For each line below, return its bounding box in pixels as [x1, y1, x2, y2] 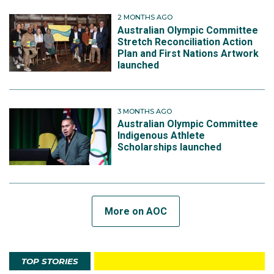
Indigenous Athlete [117, 130, 206, 141]
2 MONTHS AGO [117, 13, 173, 22]
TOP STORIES [21, 256, 78, 266]
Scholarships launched [117, 141, 222, 153]
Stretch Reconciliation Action [117, 35, 253, 48]
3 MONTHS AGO [117, 106, 172, 116]
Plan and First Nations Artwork [117, 47, 259, 59]
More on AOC [105, 205, 167, 217]
